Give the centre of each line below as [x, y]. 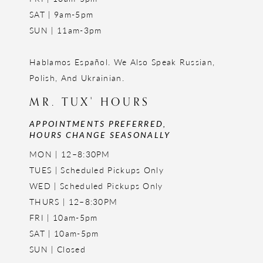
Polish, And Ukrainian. [77, 78]
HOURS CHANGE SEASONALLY [100, 135]
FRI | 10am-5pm [64, 217]
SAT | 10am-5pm [64, 233]
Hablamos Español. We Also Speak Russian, [122, 62]
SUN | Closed [58, 249]
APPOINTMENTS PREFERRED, [98, 124]
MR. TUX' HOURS [90, 102]
